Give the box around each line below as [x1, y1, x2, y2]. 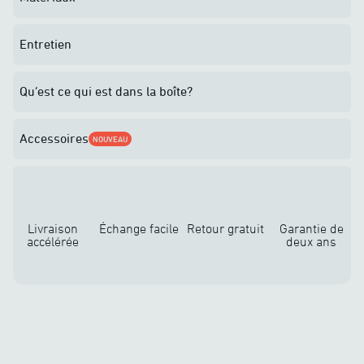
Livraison [28, 221, 78, 236]
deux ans [286, 234, 336, 249]
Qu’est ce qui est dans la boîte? [19, 84, 193, 98]
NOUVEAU [93, 134, 128, 144]
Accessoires [19, 131, 89, 145]
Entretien [19, 37, 71, 51]
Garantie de [279, 221, 344, 236]
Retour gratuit [186, 221, 264, 236]
